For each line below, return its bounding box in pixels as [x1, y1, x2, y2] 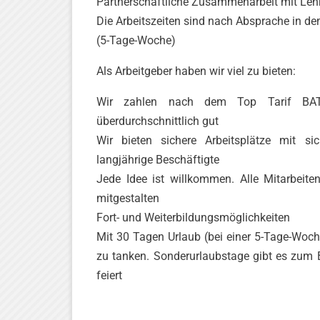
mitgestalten [96, 191, 159, 205]
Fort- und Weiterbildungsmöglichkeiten [96, 211, 290, 224]
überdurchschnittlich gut [96, 114, 219, 128]
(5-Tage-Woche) [96, 34, 176, 47]
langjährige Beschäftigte [96, 153, 219, 166]
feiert [96, 269, 122, 282]
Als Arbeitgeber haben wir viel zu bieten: [96, 64, 296, 78]
